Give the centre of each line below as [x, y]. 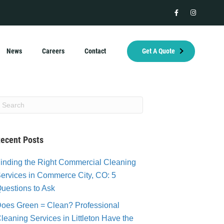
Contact [95, 51]
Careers [53, 51]
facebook [188, 14]
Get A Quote [159, 51]
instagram [205, 14]
